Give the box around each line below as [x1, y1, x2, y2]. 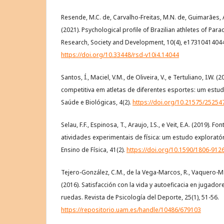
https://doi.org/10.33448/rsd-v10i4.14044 [61, 50, 179, 59]
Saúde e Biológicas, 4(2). [61, 98, 132, 107]
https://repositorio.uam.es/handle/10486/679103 [61, 205, 201, 214]
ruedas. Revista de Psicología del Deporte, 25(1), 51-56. [61, 193, 219, 202]
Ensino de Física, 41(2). [61, 145, 126, 154]
